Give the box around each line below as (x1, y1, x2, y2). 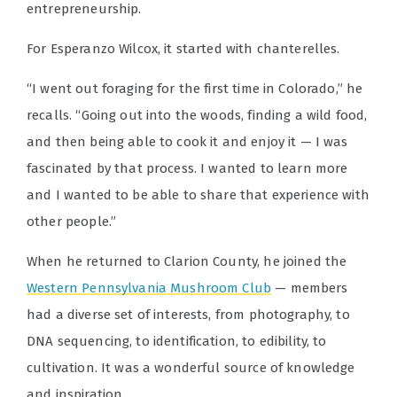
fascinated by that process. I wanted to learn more (27, 160, 348, 177)
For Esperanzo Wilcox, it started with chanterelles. (27, 41, 344, 58)
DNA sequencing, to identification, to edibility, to (27, 333, 327, 350)
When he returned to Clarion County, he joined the (27, 253, 347, 270)
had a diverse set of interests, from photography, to (27, 307, 350, 323)
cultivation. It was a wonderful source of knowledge (27, 360, 355, 377)
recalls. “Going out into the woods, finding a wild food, (27, 107, 368, 124)
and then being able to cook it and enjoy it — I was (27, 134, 348, 151)
